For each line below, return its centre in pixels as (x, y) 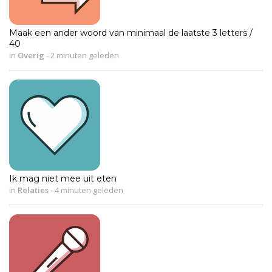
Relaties (33, 190)
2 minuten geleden (84, 55)
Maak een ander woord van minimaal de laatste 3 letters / (131, 32)
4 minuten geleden (88, 190)
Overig (31, 55)
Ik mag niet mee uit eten (63, 178)
